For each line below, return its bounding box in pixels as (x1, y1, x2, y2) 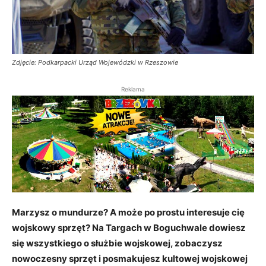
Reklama (121, 85, 145, 93)
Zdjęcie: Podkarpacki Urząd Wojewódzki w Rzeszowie (12, 58, 178, 67)
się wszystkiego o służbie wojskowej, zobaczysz (12, 237, 223, 249)
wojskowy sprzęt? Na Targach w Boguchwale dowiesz (12, 222, 246, 234)
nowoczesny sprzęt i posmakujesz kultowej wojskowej (12, 253, 248, 265)
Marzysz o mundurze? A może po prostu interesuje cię (12, 207, 245, 218)
